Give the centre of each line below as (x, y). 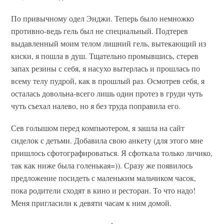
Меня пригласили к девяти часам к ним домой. (91, 203)
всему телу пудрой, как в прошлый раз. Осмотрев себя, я (108, 81)
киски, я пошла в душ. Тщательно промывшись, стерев (105, 56)
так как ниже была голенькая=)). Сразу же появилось (102, 165)
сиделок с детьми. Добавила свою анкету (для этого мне (107, 140)
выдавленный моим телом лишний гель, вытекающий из (109, 43)
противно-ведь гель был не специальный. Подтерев (100, 31)
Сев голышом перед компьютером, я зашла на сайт (98, 128)
